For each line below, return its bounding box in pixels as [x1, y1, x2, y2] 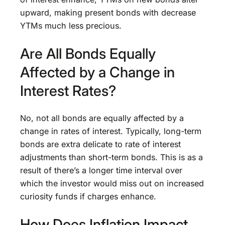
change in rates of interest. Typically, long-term [20, 126, 201, 137]
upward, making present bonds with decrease [20, 7, 196, 18]
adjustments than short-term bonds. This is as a [20, 152, 203, 163]
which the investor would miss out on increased [20, 178, 204, 189]
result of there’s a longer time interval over [20, 165, 182, 176]
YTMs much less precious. [20, 20, 122, 31]
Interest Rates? [20, 81, 116, 99]
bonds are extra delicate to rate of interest [20, 139, 181, 150]
